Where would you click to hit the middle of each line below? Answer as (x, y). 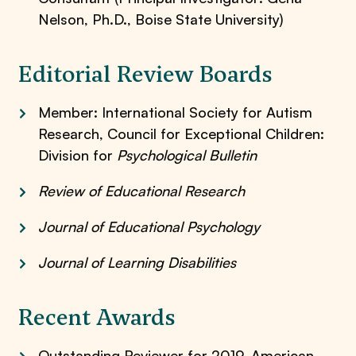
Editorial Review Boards (145, 74)
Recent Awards (97, 317)
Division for (78, 155)
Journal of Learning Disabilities (137, 262)
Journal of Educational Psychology (149, 226)
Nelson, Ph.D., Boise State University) (161, 19)
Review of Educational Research (142, 191)
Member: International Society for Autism (176, 112)
